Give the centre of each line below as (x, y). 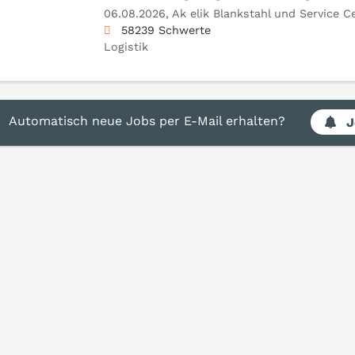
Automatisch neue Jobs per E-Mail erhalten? (147, 121)
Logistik (126, 46)
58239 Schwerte (166, 30)
